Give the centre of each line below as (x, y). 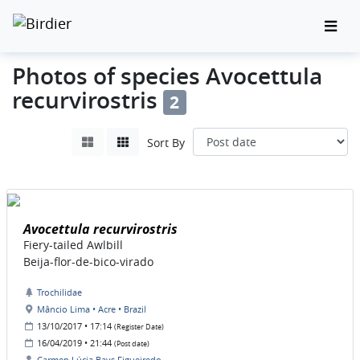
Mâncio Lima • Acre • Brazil (92, 309)
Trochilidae (59, 292)
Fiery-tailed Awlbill (73, 245)
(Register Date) (139, 327)
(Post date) (132, 344)
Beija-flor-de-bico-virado (88, 262)
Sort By (166, 143)
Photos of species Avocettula (167, 76)
